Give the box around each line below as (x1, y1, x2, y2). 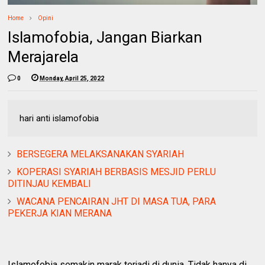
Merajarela (8, 47, 79, 66)
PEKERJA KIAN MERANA (8, 207, 112, 219)
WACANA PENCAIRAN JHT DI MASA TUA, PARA (17, 195, 216, 207)
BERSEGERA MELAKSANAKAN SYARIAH (17, 148, 185, 160)
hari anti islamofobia (20, 112, 99, 124)
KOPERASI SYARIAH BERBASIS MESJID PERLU (17, 166, 216, 177)
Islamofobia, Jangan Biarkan (8, 28, 203, 46)
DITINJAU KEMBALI (8, 177, 92, 189)
